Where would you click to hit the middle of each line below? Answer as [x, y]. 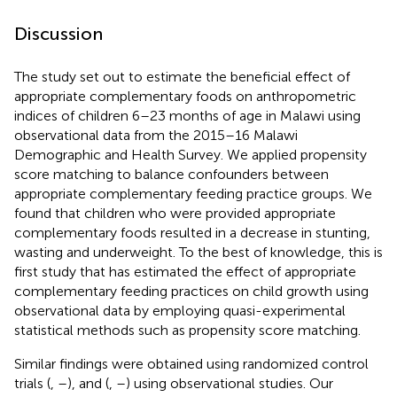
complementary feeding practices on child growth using [191, 291]
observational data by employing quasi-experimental [180, 310]
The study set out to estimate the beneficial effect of [182, 76]
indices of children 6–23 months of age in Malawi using [187, 115]
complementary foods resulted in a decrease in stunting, [192, 232]
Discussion [58, 33]
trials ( [32, 383]
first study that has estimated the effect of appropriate [185, 271]
